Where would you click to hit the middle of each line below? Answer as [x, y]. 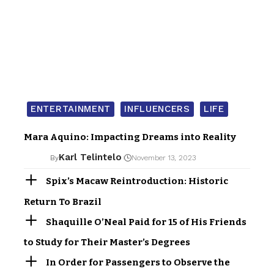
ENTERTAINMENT [71, 109]
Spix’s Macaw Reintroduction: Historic [137, 181]
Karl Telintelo [90, 157]
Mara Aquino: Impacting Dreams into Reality [130, 137]
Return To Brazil [63, 202]
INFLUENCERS [157, 109]
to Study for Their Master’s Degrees [107, 243]
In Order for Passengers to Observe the [138, 263]
